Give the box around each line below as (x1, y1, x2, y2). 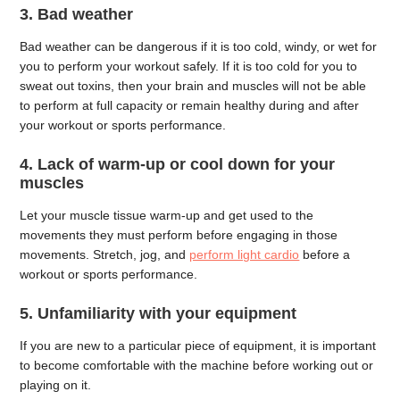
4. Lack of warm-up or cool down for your (20, 155, 336, 173)
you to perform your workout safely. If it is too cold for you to (20, 59, 358, 74)
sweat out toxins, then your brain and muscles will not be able (20, 79, 367, 94)
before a (299, 247, 351, 262)
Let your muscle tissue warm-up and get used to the (20, 208, 314, 222)
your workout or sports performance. (20, 118, 227, 133)
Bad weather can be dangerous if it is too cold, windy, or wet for (20, 39, 378, 54)
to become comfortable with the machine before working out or (20, 357, 374, 372)
